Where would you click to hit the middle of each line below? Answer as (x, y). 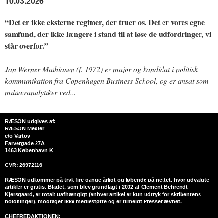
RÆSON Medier (25, 129)
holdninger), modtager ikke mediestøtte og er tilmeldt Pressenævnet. (93, 202)
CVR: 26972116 (24, 165)
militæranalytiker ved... (40, 92)
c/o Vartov (18, 136)
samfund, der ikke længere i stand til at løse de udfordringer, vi (108, 34)
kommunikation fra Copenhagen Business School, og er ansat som (107, 81)
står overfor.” (27, 46)
